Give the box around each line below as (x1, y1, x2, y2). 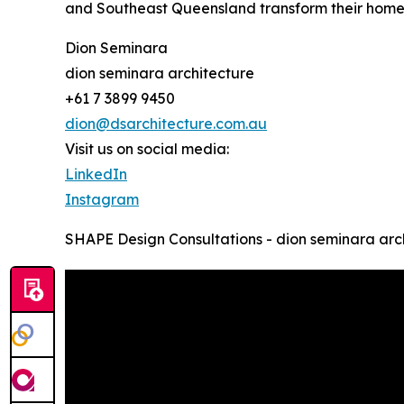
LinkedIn (65, 164, 127, 183)
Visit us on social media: (65, 139, 229, 158)
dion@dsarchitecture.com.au (65, 114, 267, 133)
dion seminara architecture (65, 63, 254, 82)
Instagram (65, 189, 139, 208)
